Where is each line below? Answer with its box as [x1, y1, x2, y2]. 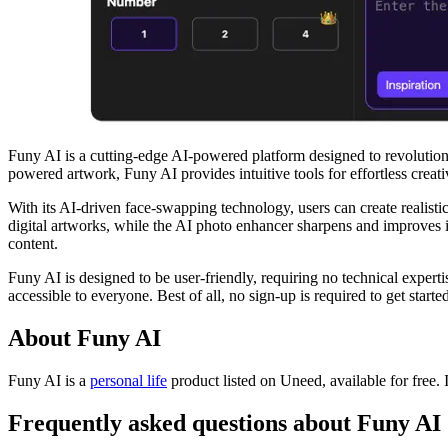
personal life [90, 371, 167, 389]
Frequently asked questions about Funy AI [8, 409, 441, 436]
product [167, 371, 219, 389]
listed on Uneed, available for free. [219, 371, 444, 389]
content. [8, 234, 58, 252]
